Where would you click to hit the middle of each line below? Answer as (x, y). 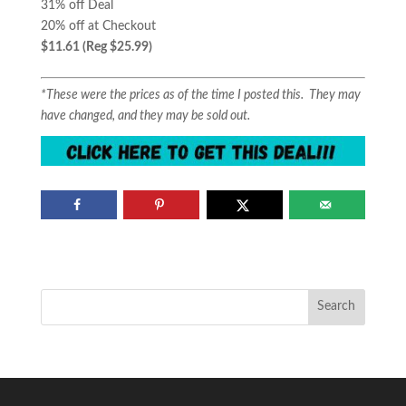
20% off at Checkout (98, 27)
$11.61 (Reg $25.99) (96, 48)
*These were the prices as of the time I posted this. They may (200, 96)
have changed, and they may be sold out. (145, 116)
